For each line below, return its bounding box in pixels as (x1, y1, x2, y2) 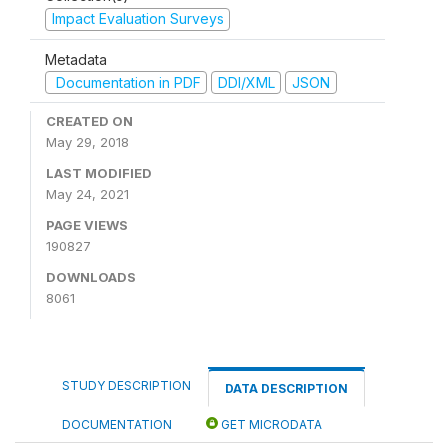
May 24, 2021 (46, 186, 129, 202)
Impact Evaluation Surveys (51, 10, 224, 27)
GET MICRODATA (218, 417, 322, 432)
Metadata (45, 50, 107, 68)
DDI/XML (217, 73, 275, 91)
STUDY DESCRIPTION (62, 378, 191, 393)
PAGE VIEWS (46, 217, 128, 233)
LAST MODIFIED (46, 165, 152, 181)
